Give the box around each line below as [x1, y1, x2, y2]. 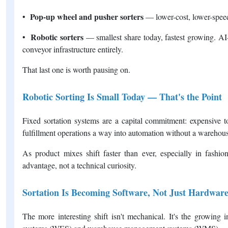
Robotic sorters [31, 31, 86, 43]
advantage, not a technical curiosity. [22, 159, 136, 170]
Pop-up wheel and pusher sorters [30, 10, 144, 22]
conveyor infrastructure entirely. [22, 43, 123, 54]
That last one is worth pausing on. [22, 64, 130, 75]
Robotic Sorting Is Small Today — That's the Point [22, 90, 222, 103]
